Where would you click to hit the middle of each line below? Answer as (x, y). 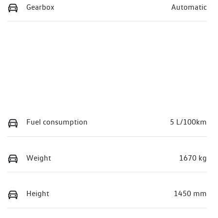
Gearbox (40, 7)
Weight (39, 158)
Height (38, 194)
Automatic (189, 7)
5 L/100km (188, 122)
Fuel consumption (57, 122)
